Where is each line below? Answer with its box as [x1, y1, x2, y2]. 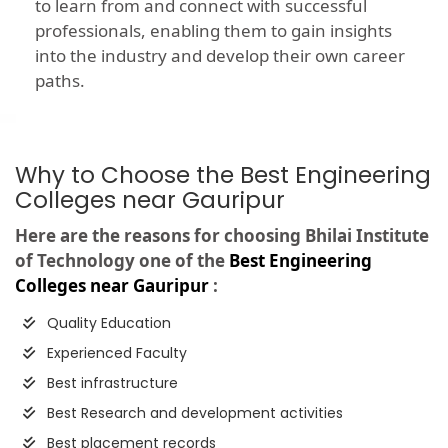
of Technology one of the [15, 249, 229, 273]
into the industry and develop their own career [35, 44, 405, 68]
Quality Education [43, 313, 171, 334]
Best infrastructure [43, 373, 178, 394]
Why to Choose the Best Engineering [15, 159, 431, 192]
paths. [35, 69, 85, 93]
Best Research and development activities [43, 403, 343, 424]
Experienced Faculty [43, 343, 187, 364]
